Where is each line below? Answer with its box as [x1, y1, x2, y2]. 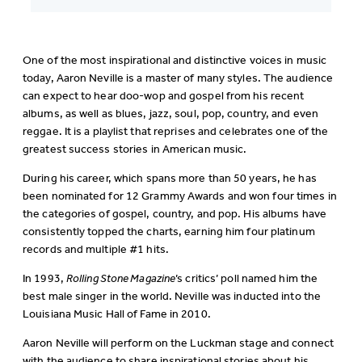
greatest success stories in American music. [23, 139, 247, 162]
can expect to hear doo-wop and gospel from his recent [23, 86, 305, 108]
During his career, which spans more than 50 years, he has [23, 168, 317, 191]
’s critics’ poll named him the [175, 268, 318, 291]
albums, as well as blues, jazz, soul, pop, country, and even [23, 103, 319, 126]
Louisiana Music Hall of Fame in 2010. [23, 304, 211, 326]
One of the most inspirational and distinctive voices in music [23, 50, 327, 73]
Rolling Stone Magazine [65, 268, 176, 291]
